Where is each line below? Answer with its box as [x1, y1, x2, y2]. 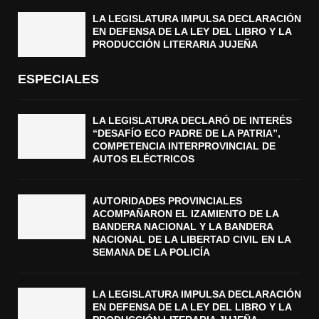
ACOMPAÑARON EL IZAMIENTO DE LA [93, 208, 278, 220]
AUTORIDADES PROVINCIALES [93, 195, 242, 207]
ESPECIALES [18, 72, 99, 87]
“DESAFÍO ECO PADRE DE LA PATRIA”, [93, 127, 281, 140]
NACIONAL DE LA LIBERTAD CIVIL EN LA [93, 234, 291, 246]
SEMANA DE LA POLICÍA [93, 246, 210, 258]
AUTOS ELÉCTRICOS [93, 153, 194, 165]
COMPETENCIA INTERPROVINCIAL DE [93, 140, 276, 152]
